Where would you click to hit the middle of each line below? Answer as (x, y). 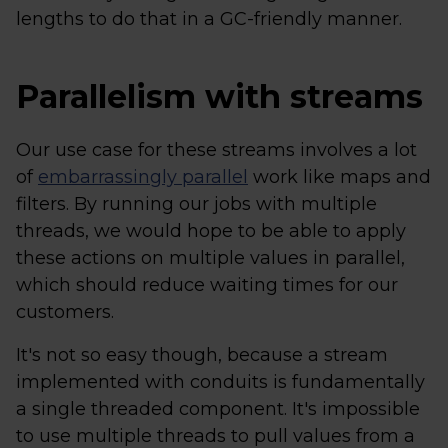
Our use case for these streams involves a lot (216, 150)
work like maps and (339, 177)
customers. (65, 312)
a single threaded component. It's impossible (218, 409)
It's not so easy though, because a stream (202, 355)
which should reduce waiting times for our (207, 285)
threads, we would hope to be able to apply (211, 231)
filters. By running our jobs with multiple (196, 204)
